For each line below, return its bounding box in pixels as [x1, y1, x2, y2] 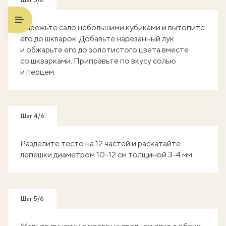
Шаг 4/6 [21, 112, 44, 120]
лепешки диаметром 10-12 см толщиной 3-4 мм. [20, 150, 194, 159]
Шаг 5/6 [21, 195, 44, 202]
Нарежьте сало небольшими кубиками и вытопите [20, 23, 205, 32]
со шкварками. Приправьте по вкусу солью [20, 56, 176, 66]
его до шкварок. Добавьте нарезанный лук [20, 34, 174, 43]
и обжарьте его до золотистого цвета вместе [20, 45, 189, 54]
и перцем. [20, 67, 55, 77]
